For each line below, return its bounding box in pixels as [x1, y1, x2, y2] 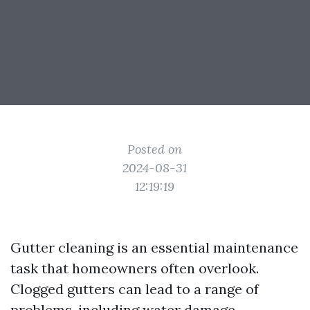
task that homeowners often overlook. [10, 259, 259, 277]
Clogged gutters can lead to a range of [10, 280, 259, 298]
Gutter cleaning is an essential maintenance [10, 239, 298, 256]
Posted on [127, 141, 183, 157]
